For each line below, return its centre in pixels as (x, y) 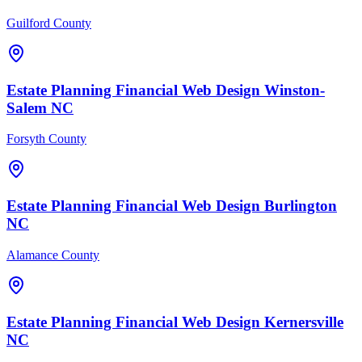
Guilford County (49, 23)
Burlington (301, 206)
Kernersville (304, 322)
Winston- (295, 90)
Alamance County (53, 255)
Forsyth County (46, 139)
